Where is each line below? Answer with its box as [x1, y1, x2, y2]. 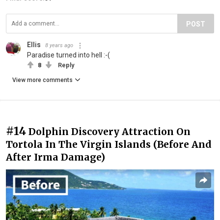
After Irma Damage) [6, 151, 105, 164]
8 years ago [45, 42, 73, 49]
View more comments [12, 77, 73, 84]
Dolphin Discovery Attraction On [28, 126, 191, 138]
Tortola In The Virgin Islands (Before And [6, 138, 212, 151]
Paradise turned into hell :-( [27, 51, 110, 59]
